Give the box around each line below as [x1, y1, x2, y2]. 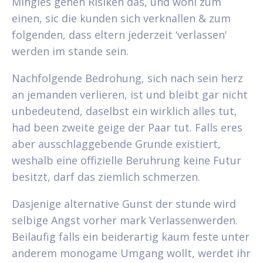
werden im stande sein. [12, 43, 129, 58]
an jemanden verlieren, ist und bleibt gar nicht [12, 87, 248, 102]
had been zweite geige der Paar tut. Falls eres [12, 120, 242, 134]
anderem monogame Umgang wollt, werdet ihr [12, 245, 251, 260]
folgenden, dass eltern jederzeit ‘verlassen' [12, 27, 227, 42]
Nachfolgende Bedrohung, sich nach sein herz [12, 70, 243, 85]
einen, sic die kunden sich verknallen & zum [12, 11, 231, 25]
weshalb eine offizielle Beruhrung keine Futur [12, 153, 241, 167]
